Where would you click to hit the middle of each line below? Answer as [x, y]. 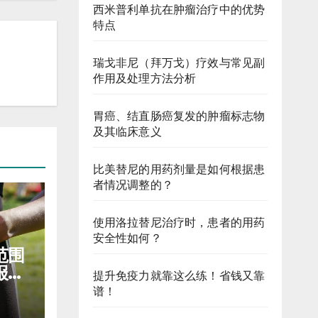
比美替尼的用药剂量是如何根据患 [179, 169]
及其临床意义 [127, 132]
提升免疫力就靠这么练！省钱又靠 [179, 276]
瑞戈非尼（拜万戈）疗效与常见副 [179, 63]
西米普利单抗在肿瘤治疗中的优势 [179, 10]
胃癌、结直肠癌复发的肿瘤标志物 [179, 116]
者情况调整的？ [133, 185]
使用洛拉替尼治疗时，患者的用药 [179, 223]
